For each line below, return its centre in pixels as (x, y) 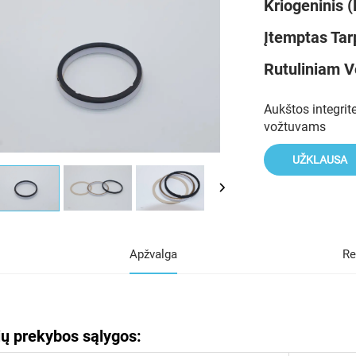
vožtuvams (294, 127)
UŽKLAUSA (320, 160)
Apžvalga (153, 254)
